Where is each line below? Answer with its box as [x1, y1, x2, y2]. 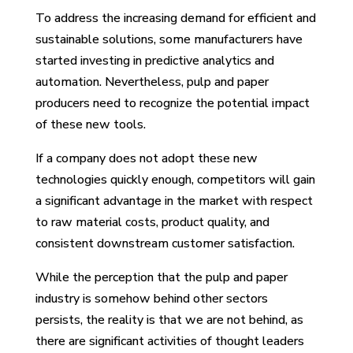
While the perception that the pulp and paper [35, 268, 288, 286]
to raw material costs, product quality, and [35, 213, 269, 231]
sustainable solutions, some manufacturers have [35, 30, 303, 48]
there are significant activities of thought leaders [35, 332, 304, 350]
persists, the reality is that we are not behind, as [35, 310, 303, 329]
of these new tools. [35, 115, 149, 133]
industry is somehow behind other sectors [35, 289, 268, 307]
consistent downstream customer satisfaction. [35, 234, 295, 252]
